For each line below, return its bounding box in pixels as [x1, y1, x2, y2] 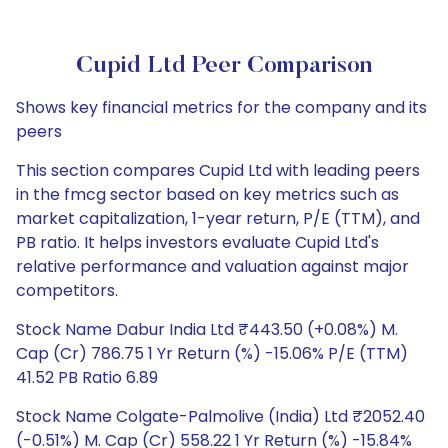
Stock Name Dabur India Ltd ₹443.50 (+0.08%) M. [16, 318, 398, 341]
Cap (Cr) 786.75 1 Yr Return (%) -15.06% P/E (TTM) [16, 342, 408, 365]
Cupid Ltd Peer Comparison [76, 54, 372, 78]
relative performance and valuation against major [16, 255, 409, 278]
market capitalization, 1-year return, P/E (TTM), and [16, 207, 420, 230]
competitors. [16, 279, 118, 302]
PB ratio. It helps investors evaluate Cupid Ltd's [16, 231, 379, 254]
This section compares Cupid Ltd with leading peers [16, 159, 420, 182]
